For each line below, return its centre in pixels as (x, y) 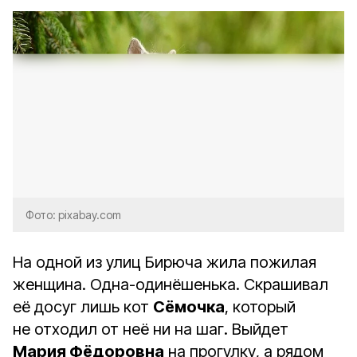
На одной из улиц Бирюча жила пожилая (165, 262)
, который (260, 307)
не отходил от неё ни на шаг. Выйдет (151, 329)
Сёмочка (189, 307)
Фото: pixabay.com (73, 215)
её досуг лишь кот (83, 307)
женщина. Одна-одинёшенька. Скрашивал (171, 284)
